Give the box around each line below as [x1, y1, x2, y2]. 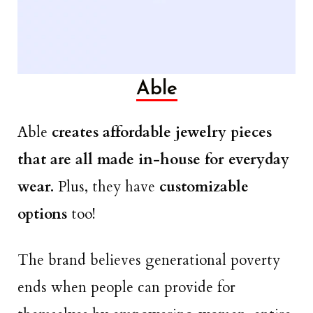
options [17, 204, 71, 225]
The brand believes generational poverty [17, 250, 280, 271]
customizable [155, 177, 249, 198]
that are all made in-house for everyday [17, 150, 289, 170]
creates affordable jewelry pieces [52, 122, 272, 143]
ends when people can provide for [17, 277, 235, 298]
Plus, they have [58, 177, 155, 198]
